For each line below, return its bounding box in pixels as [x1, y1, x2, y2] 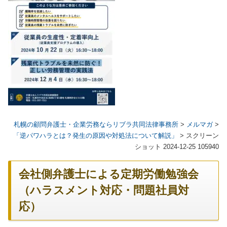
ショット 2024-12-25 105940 [135, 142, 219, 150]
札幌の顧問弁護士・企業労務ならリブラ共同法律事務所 [14, 120, 178, 128]
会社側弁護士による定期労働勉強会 [19, 168, 199, 180]
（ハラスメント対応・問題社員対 [19, 184, 189, 197]
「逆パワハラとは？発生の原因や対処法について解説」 [13, 131, 178, 139]
